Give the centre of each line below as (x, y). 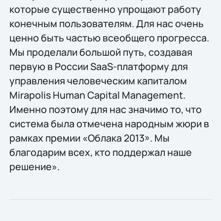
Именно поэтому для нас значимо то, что (105, 110)
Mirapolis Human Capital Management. (97, 95)
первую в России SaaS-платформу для (98, 67)
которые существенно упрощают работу (105, 9)
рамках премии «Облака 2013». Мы (89, 138)
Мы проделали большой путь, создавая (101, 52)
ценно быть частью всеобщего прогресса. (109, 38)
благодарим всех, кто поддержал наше (100, 152)
